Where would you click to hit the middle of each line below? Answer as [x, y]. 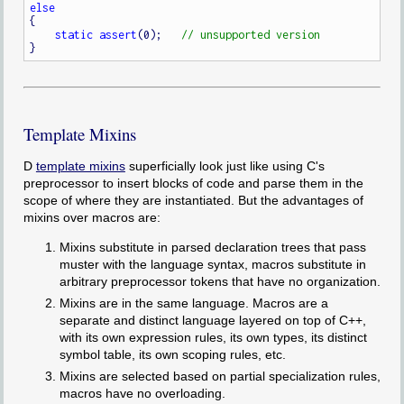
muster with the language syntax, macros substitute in [212, 264]
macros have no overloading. [142, 394]
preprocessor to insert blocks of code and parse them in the [193, 183]
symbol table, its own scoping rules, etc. [172, 355]
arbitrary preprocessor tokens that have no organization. [220, 281]
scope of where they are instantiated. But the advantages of [193, 200]
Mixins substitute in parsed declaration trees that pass [212, 247]
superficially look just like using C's [225, 165]
